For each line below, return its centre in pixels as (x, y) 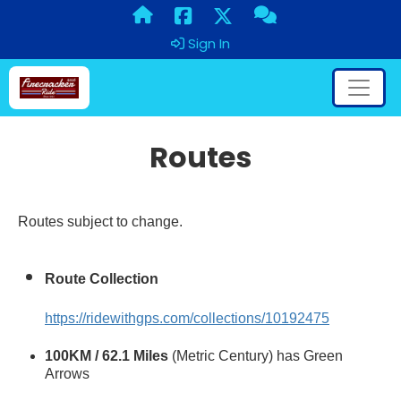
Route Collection (102, 278)
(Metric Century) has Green (257, 355)
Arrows (67, 373)
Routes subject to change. (100, 221)
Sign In (207, 43)
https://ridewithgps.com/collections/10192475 (187, 318)
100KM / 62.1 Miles (108, 355)
